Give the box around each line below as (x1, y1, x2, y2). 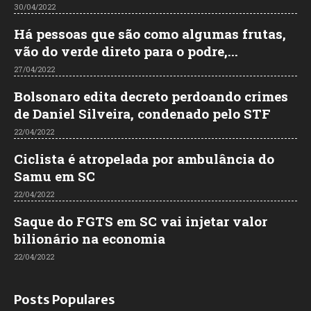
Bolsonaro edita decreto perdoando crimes (14, 87, 288, 105)
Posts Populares (14, 291, 115, 308)
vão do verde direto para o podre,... (14, 42, 238, 60)
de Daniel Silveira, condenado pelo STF (14, 104, 271, 122)
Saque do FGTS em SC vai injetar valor (14, 212, 267, 230)
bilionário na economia (14, 229, 165, 247)
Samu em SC (14, 167, 95, 185)
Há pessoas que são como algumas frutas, (14, 24, 286, 42)
